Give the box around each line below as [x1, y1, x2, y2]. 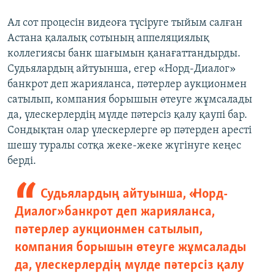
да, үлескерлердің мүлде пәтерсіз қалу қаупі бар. [7, 109, 247, 122]
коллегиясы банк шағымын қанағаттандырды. [7, 48, 241, 60]
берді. [7, 155, 36, 168]
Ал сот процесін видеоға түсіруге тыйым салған [7, 17, 242, 29]
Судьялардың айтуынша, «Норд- [40, 187, 228, 202]
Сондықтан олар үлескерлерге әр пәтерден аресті [7, 125, 252, 137]
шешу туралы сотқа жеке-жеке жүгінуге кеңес [7, 140, 241, 152]
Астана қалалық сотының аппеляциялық [7, 33, 209, 45]
